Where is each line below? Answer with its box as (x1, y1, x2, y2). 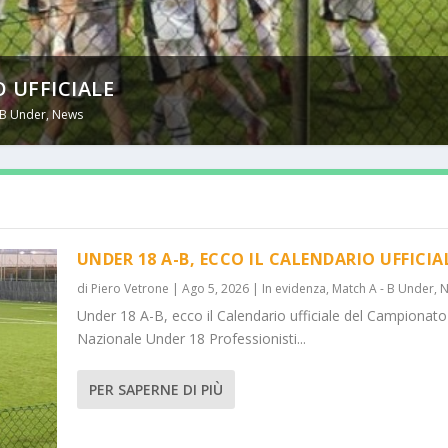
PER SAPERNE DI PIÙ (88, 380, 223, 400)
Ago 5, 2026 (181, 280, 249, 298)
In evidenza (261, 280, 326, 298)
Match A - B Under (331, 280, 434, 298)
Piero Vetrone (90, 280, 169, 298)
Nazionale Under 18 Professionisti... (76, 329, 306, 349)
